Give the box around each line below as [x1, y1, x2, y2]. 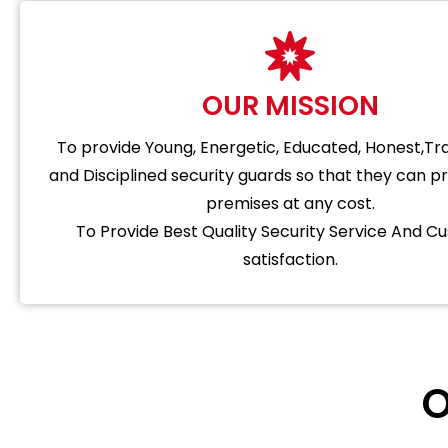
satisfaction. [242, 247, 338, 271]
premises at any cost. [205, 191, 375, 215]
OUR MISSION [201, 86, 379, 124]
